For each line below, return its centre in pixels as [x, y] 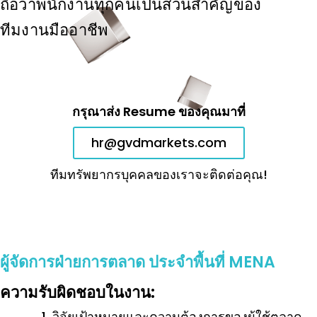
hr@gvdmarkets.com [158, 143]
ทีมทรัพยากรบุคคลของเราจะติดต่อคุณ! [158, 175]
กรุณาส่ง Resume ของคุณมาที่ [158, 112]
